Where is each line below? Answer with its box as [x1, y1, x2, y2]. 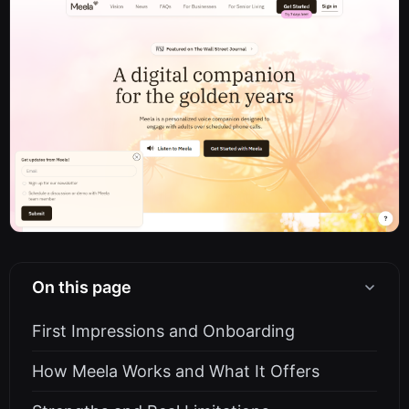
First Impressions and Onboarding [32, 321, 295, 341]
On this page [32, 278, 131, 298]
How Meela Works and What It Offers [32, 362, 320, 382]
